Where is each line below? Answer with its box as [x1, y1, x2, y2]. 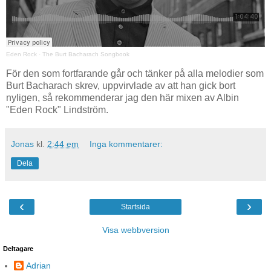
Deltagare [3, 244, 33, 252]
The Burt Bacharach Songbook [42, 50, 129, 57]
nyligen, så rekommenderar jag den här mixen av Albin [6, 92, 239, 103]
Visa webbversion [102, 224, 169, 235]
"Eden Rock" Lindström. [6, 104, 108, 115]
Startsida [121, 202, 150, 211]
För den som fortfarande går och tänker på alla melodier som [6, 68, 264, 79]
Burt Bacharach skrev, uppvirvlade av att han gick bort [6, 80, 235, 91]
